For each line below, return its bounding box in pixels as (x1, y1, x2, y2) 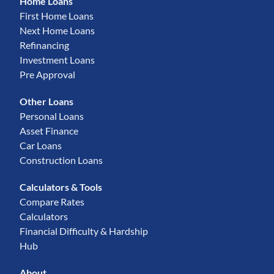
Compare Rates (20, 196, 85, 208)
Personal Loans (20, 110, 84, 122)
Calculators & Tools (20, 181, 103, 193)
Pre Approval (20, 68, 76, 81)
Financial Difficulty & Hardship (20, 225, 149, 237)
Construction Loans (20, 154, 103, 166)
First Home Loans (20, 10, 94, 22)
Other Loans (20, 95, 74, 108)
